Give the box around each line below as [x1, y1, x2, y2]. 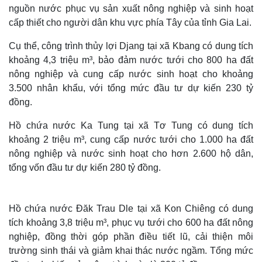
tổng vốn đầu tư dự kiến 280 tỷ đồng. [9, 163, 161, 173]
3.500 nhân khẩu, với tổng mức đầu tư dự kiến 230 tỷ [9, 83, 253, 93]
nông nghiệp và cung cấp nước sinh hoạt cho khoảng [9, 69, 253, 79]
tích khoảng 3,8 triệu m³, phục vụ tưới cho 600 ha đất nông [9, 218, 253, 227]
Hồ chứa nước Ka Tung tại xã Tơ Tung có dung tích [9, 120, 253, 130]
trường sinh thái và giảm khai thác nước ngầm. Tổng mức [9, 246, 253, 256]
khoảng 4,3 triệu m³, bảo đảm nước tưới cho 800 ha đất [9, 55, 253, 65]
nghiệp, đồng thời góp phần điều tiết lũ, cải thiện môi [9, 232, 253, 242]
